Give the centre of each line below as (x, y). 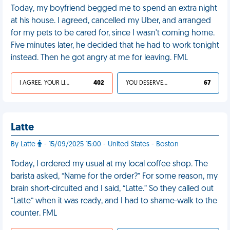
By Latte (24, 145)
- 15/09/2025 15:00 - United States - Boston (110, 145)
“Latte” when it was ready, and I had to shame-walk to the (114, 201)
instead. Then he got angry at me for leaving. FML (99, 58)
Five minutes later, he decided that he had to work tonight (115, 46)
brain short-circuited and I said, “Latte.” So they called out (112, 189)
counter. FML (34, 214)
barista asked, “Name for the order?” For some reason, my (114, 177)
